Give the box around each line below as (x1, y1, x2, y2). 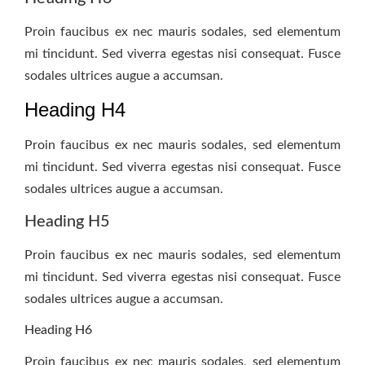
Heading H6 (24, 323, 92, 336)
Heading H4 (24, 98, 125, 121)
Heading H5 (24, 213, 110, 231)
